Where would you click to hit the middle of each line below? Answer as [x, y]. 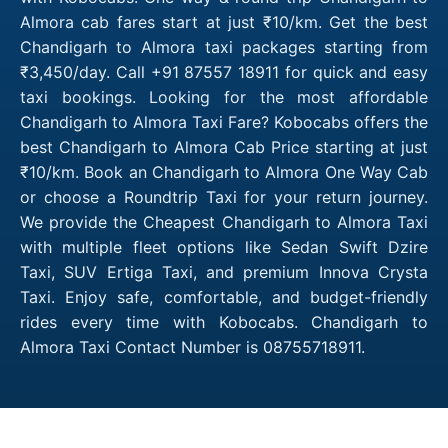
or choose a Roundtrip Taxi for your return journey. [224, 196]
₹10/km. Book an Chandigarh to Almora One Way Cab [224, 171]
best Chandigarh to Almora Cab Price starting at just [224, 146]
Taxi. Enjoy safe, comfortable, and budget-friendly [224, 296]
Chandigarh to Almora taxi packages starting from [224, 46]
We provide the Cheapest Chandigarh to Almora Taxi [224, 221]
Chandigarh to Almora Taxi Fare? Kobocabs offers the [224, 121]
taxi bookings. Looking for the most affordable [224, 96]
